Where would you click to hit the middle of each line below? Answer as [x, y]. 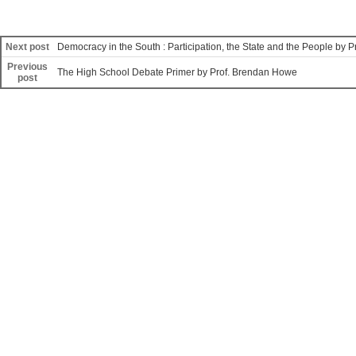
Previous [27, 67]
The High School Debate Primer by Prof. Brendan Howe [177, 72]
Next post [27, 47]
